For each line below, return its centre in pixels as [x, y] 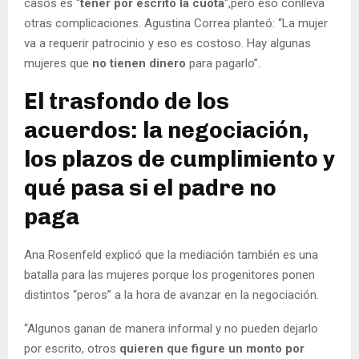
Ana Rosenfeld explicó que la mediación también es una [171, 254]
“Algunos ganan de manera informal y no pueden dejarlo [171, 328]
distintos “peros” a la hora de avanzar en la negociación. [171, 294]
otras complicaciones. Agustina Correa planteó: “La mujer [176, 23]
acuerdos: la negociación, [166, 130]
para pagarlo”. [225, 63]
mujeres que [58, 63]
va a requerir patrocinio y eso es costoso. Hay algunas [167, 43]
